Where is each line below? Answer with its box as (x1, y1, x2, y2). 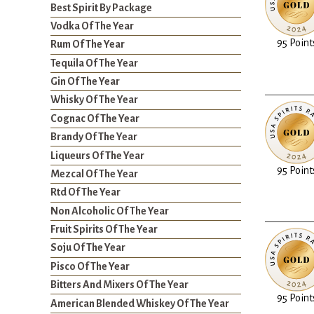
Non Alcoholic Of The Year (50, 205, 169, 217)
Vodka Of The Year (50, 20, 134, 32)
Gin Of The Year (50, 76, 120, 88)
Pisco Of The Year (50, 260, 130, 272)
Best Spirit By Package (50, 1, 152, 13)
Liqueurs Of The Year (50, 149, 144, 161)
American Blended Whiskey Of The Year (50, 297, 229, 309)
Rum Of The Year (50, 39, 125, 50)
